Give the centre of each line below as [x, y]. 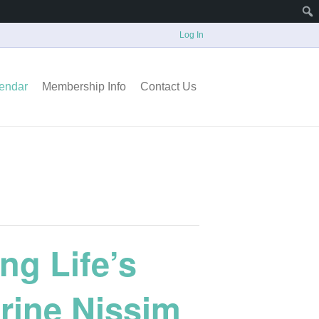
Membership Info [84, 87]
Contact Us [168, 87]
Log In [192, 35]
